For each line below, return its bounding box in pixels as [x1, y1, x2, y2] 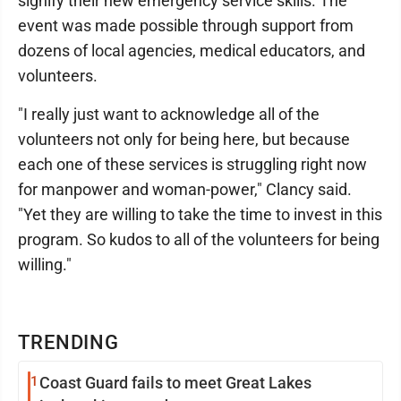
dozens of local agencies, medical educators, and [18, 41, 365, 61]
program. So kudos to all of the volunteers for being [18, 230, 380, 250]
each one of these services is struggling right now [18, 155, 367, 175]
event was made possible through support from [18, 16, 354, 36]
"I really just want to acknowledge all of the [18, 105, 320, 124]
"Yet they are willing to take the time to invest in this [18, 205, 382, 225]
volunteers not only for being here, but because [18, 130, 350, 149]
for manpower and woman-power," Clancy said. [18, 180, 352, 200]
